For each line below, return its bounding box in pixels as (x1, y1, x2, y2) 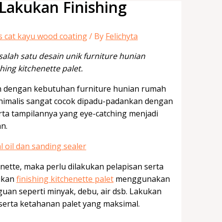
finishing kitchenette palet (16, 173, 113, 184)
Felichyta (106, 30, 138, 42)
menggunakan (113, 173, 170, 184)
